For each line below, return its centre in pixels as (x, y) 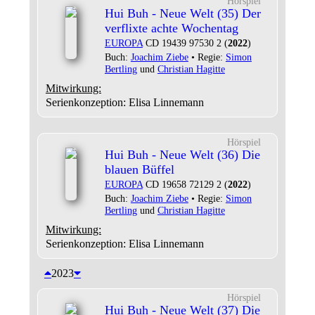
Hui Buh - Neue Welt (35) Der (182, 13)
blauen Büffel (139, 169)
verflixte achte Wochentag (171, 28)
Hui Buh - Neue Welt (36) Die (182, 155)
